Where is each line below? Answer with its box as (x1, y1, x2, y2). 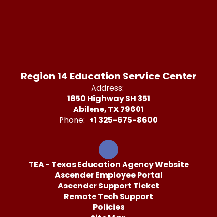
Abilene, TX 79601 (73, 104, 144, 115)
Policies (93, 201, 124, 213)
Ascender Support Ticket (58, 180, 159, 191)
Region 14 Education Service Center (20, 69, 197, 83)
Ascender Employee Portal (54, 170, 163, 181)
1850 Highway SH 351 (67, 93, 150, 104)
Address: (91, 82, 124, 93)
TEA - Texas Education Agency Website (28, 159, 189, 170)
